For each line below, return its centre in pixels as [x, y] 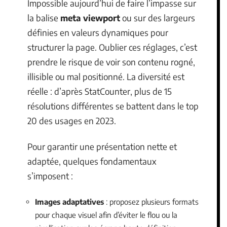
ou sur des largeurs [158, 17]
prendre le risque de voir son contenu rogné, [111, 62]
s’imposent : [50, 176]
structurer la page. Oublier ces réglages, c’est [112, 47]
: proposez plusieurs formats [151, 201]
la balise [44, 17]
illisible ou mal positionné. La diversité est [106, 76]
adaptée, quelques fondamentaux [92, 161]
